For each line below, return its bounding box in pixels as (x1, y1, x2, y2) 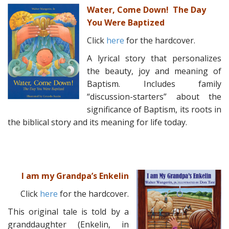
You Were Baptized (87, 17, 165, 28)
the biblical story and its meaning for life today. (8, 117, 187, 128)
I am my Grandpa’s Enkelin (21, 170, 129, 181)
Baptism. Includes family (87, 78, 221, 89)
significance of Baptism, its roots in (87, 104, 221, 115)
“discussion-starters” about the (87, 91, 221, 102)
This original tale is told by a (8, 206, 129, 217)
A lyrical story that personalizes (87, 53, 221, 64)
